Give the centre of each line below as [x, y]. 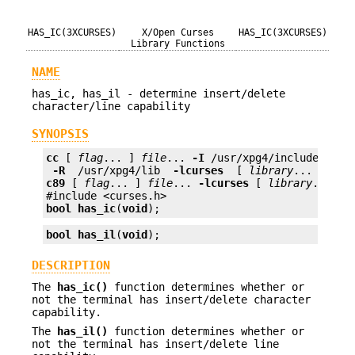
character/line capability [111, 106]
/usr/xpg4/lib [119, 171]
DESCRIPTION [71, 266]
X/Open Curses [177, 32]
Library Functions [177, 44]
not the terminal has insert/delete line [155, 344]
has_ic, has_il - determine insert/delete [158, 93]
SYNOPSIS [60, 134]
